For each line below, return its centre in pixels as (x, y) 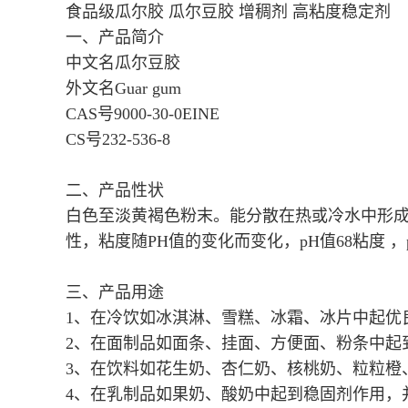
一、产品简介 (115, 38)
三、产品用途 (115, 293)
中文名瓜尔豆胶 (123, 63)
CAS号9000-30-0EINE (143, 114)
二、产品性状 (115, 191)
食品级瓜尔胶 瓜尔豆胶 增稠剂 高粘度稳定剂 (228, 12)
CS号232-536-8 (118, 140)
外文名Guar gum (123, 89)
